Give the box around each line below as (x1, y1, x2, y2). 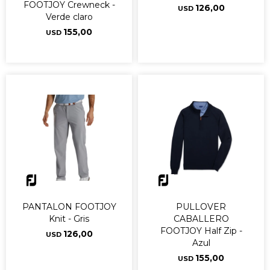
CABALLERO (173, 213, 229, 224)
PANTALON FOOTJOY (22, 201, 116, 212)
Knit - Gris (49, 213, 89, 224)
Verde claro (45, 11, 93, 22)
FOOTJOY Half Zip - (160, 225, 242, 236)
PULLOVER (176, 201, 226, 212)
